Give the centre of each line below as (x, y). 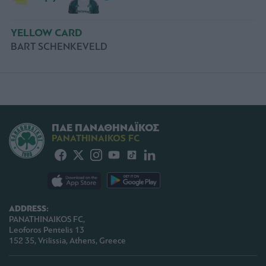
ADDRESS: (29, 209)
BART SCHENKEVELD (59, 46)
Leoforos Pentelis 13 (47, 230)
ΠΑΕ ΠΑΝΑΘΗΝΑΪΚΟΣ (105, 128)
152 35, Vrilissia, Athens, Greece (67, 241)
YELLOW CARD (47, 33)
